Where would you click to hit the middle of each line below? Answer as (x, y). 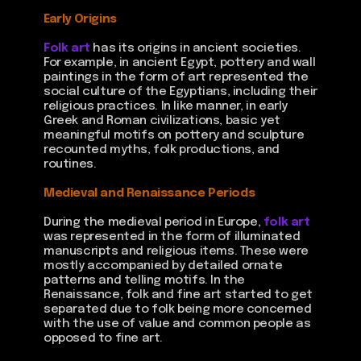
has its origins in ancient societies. (197, 48)
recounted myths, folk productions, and (162, 150)
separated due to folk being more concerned (178, 309)
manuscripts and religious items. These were (176, 251)
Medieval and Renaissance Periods (149, 193)
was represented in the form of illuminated (172, 237)
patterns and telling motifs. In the (145, 280)
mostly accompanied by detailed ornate (163, 266)
